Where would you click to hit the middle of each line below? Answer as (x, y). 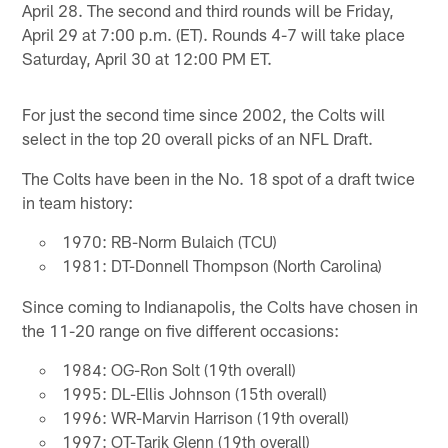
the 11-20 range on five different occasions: (181, 329)
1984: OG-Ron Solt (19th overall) (178, 369)
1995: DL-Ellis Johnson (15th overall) (194, 393)
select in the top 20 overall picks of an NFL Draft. (198, 137)
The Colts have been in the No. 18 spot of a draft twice (219, 177)
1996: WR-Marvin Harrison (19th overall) (205, 417)
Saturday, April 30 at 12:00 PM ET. (147, 57)
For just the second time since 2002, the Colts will (204, 113)
